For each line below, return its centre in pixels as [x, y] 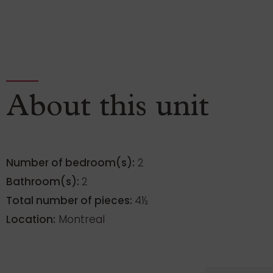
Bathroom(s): [44, 182]
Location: [31, 220]
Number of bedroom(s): [70, 163]
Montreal [80, 220]
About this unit [108, 109]
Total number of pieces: [70, 201]
